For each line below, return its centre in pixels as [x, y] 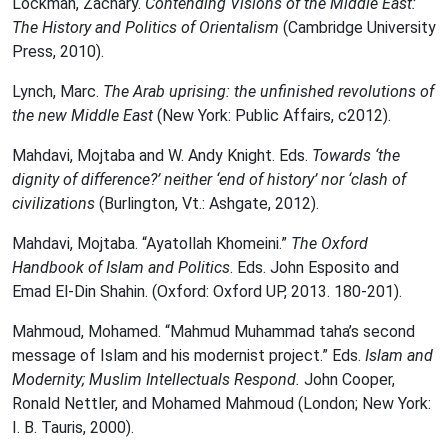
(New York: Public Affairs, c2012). [272, 115]
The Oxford [329, 243]
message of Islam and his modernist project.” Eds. [188, 355]
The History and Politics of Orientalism [145, 27]
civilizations [53, 203]
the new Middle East [82, 115]
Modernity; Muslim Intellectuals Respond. [156, 379]
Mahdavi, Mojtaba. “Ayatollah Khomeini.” [151, 243]
